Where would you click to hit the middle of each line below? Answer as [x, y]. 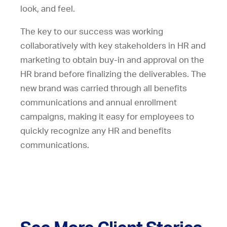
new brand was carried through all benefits [104, 88]
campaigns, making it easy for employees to [107, 117]
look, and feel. [48, 9]
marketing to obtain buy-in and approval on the [112, 60]
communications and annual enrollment [99, 102]
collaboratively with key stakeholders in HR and [113, 46]
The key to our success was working [92, 31]
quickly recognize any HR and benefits [96, 131]
